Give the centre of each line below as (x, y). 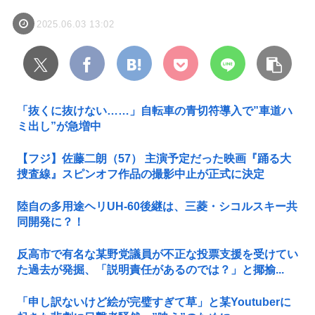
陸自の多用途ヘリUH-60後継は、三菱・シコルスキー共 (157, 207)
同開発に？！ (51, 222)
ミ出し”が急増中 (59, 127)
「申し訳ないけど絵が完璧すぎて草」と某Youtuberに (154, 302)
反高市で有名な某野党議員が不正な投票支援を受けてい (157, 255)
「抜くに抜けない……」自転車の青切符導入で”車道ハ (155, 111)
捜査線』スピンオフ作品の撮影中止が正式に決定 (141, 174)
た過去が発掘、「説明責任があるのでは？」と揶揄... (150, 270)
